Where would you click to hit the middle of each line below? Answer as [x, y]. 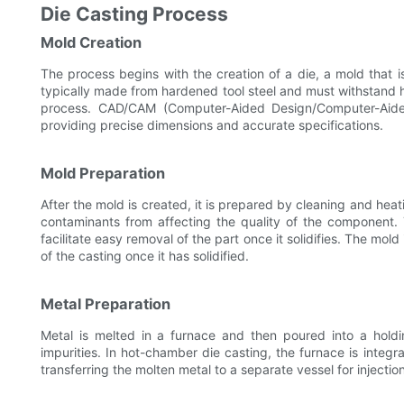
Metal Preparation [106, 304]
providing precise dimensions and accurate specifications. [212, 125]
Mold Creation [91, 43]
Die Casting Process [134, 14]
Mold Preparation [103, 174]
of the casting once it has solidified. [145, 256]
